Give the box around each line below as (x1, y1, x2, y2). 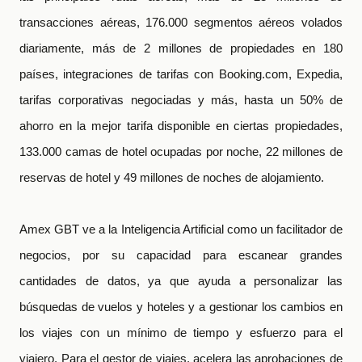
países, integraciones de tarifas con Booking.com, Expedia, (19, 67, 343, 81)
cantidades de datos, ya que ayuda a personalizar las (19, 274, 343, 288)
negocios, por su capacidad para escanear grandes (19, 248, 343, 262)
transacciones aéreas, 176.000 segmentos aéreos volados (19, 15, 343, 29)
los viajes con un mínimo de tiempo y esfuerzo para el (19, 326, 343, 339)
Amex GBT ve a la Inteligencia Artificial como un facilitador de (19, 222, 343, 236)
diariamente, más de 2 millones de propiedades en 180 (19, 41, 343, 55)
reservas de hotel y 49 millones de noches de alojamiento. (19, 170, 324, 184)
